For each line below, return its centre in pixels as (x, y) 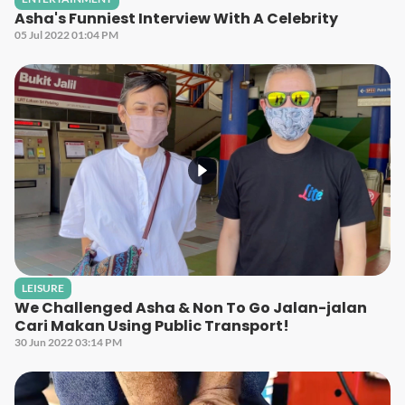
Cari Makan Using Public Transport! (152, 326)
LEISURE (43, 288)
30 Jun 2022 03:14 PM (68, 342)
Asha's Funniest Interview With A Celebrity (176, 19)
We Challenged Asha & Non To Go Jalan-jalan (191, 308)
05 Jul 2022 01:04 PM (66, 35)
